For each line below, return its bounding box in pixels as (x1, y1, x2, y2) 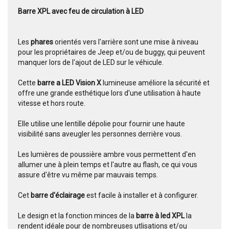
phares (31, 38, 55, 47)
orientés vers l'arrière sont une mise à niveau (55, 38, 198, 47)
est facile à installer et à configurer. (86, 191, 198, 200)
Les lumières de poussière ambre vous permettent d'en (18, 150, 196, 159)
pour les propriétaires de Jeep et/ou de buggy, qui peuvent (18, 48, 205, 57)
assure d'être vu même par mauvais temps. (18, 171, 158, 179)
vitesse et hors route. (18, 99, 85, 108)
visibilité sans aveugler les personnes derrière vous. (18, 130, 182, 139)
